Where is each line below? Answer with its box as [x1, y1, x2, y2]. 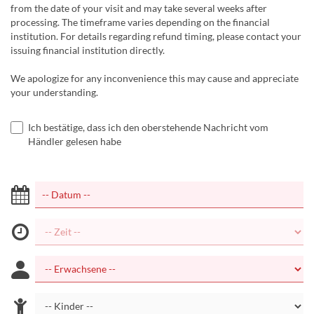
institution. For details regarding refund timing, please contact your [11, 30, 301, 42]
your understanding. [11, 86, 98, 98]
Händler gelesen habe [28, 135, 121, 147]
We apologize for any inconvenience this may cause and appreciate [11, 72, 299, 84]
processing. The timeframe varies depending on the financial [11, 16, 270, 28]
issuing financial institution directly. [11, 44, 165, 56]
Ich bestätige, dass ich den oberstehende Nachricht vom [28, 121, 268, 133]
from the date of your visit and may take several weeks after [11, 2, 267, 14]
